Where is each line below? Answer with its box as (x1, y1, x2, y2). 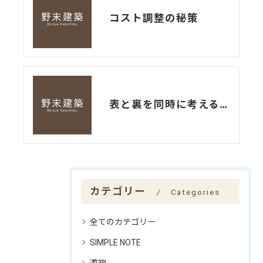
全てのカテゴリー (90, 217, 156, 227)
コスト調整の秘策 (109, 12, 198, 24)
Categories (170, 187, 220, 197)
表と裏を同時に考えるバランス (220, 99, 228, 110)
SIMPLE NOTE (90, 237, 141, 247)
